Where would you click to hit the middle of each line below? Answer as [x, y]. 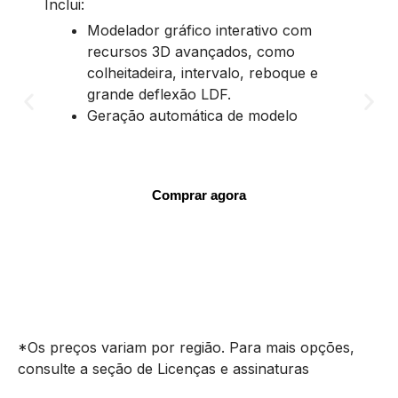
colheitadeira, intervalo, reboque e [203, 73]
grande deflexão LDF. [159, 94]
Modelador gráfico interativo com [199, 30]
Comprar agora [199, 195]
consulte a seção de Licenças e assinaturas [163, 369]
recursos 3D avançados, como [191, 52]
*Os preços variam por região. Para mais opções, [186, 347]
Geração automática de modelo [192, 115]
